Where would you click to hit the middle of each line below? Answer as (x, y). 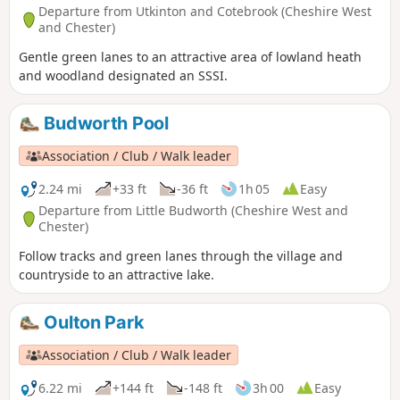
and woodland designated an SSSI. (123, 75)
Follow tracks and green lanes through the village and (181, 255)
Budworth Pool (104, 123)
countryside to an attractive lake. (117, 274)
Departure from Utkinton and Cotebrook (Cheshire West (205, 12)
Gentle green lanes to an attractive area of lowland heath (190, 56)
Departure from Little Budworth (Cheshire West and (193, 211)
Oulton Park (92, 322)
